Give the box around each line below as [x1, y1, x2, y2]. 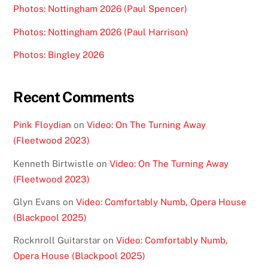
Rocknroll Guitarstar [13, 234, 101, 245]
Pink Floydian [13, 120, 72, 130]
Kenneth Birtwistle [13, 158, 95, 169]
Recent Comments [13, 89, 135, 106]
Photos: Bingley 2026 [13, 49, 105, 60]
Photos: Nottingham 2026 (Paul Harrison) [13, 26, 189, 37]
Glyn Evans [13, 196, 61, 207]
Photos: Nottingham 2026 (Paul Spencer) [13, 4, 188, 14]
